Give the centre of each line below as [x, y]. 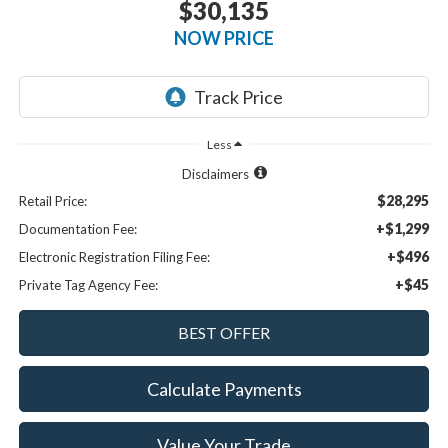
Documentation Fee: [77, 229]
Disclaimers [215, 174]
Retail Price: [52, 201]
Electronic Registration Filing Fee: [114, 257]
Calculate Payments [224, 389]
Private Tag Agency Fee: [88, 285]
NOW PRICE [224, 37]
